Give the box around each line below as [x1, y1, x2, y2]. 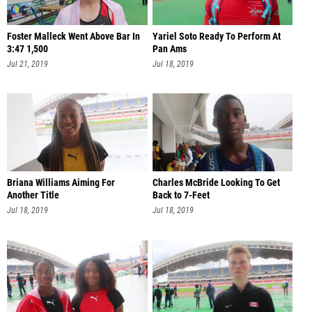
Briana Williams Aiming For [7, 177, 115, 189]
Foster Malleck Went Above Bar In [7, 30, 140, 42]
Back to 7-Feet [152, 189, 210, 202]
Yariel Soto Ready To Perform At [152, 30, 281, 42]
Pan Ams [152, 42, 187, 55]
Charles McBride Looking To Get [152, 177, 280, 189]
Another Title [7, 189, 59, 202]
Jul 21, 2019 [7, 58, 48, 69]
